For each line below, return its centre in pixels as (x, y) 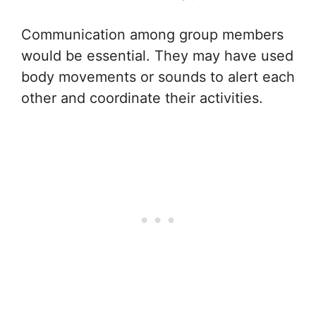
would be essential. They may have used (157, 56)
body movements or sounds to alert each (158, 77)
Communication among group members (152, 35)
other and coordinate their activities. (142, 98)
